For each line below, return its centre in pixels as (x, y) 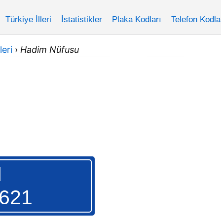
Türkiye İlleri (28, 19)
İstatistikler (82, 19)
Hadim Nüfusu (50, 50)
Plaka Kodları (137, 19)
